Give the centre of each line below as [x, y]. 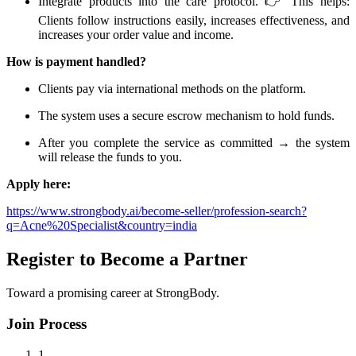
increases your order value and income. [136, 35]
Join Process [46, 324]
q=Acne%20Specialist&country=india [102, 226]
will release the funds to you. [110, 157]
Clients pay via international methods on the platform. [172, 89]
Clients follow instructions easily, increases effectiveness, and [194, 21]
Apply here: [39, 184]
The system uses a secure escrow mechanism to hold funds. [186, 116]
